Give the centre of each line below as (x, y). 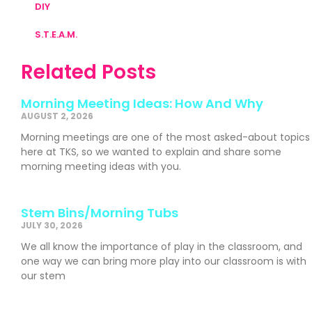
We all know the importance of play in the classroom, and (162, 246)
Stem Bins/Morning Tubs (100, 212)
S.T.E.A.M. (56, 34)
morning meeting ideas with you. (102, 166)
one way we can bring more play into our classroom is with (164, 261)
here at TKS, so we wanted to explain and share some (151, 151)
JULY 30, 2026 (52, 225)
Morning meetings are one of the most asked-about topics (165, 137)
